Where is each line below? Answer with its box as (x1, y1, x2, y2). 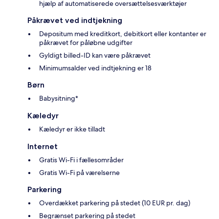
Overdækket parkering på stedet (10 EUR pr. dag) (39, 198, 190, 208)
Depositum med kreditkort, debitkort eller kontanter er (39, 29, 206, 39)
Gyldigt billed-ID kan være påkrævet (39, 51, 151, 60)
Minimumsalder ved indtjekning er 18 (39, 64, 152, 73)
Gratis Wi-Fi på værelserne (39, 168, 120, 177)
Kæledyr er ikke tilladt (39, 125, 105, 134)
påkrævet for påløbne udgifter (39, 38, 132, 47)
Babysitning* (39, 94, 78, 103)
